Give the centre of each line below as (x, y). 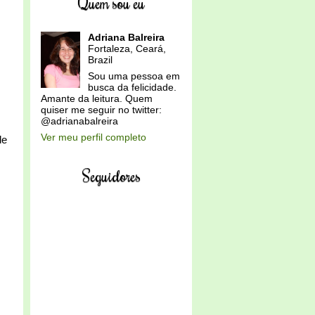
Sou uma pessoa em (134, 76)
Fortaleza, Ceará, (127, 49)
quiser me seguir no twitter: (101, 110)
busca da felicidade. (132, 87)
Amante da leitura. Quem (97, 98)
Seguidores (111, 175)
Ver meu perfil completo (94, 137)
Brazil (100, 60)
